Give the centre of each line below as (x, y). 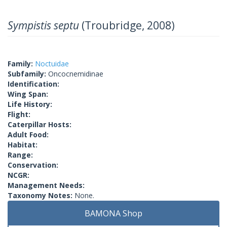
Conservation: (33, 165)
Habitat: (23, 144)
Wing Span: (28, 94)
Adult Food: (28, 134)
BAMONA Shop (113, 213)
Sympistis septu (43, 25)
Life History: (30, 104)
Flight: (19, 114)
